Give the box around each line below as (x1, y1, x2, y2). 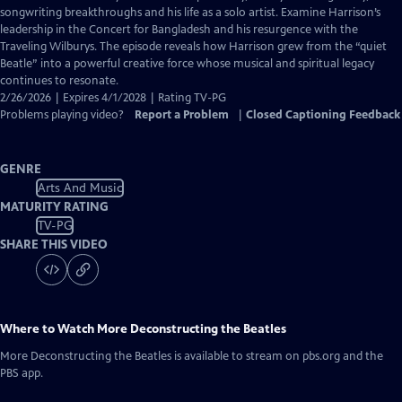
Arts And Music (37, 179, 123, 196)
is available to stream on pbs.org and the (171, 349, 383, 363)
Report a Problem (135, 108, 229, 122)
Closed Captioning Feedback (246, 108, 400, 122)
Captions (117, 22, 162, 36)
